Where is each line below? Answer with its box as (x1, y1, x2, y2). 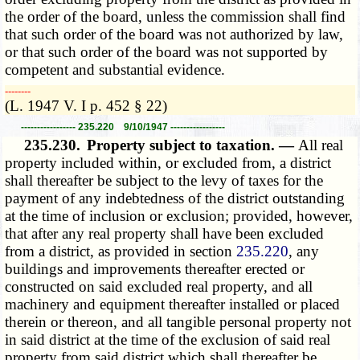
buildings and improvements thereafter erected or (5, 260, 305, 278)
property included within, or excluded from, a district (5, 154, 332, 172)
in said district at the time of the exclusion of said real (5, 331, 331, 349)
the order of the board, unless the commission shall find (5, 8, 346, 26)
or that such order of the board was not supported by (5, 43, 329, 61)
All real (298, 137, 344, 154)
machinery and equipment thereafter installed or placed (5, 296, 341, 313)
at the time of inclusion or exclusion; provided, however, (5, 207, 354, 225)
